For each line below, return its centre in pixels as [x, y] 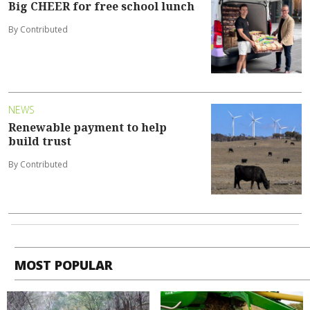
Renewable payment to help [88, 128]
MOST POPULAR [64, 265]
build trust [40, 142]
